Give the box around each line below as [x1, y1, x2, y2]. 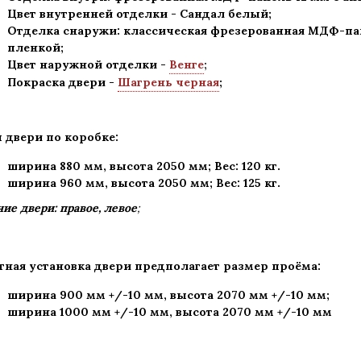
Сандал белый [180, 6, 268, 21]
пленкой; [7, 40, 64, 55]
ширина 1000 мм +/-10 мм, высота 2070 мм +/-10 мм [7, 305, 332, 319]
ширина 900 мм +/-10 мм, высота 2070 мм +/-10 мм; [7, 288, 330, 302]
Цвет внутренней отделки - [7, 6, 180, 21]
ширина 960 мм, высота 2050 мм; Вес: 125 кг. [7, 176, 280, 190]
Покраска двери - [7, 75, 118, 89]
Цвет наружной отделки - [7, 57, 169, 72]
